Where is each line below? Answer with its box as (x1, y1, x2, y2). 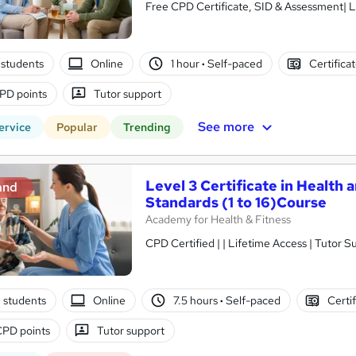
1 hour (170, 56, 202, 71)
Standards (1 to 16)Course (145, 193, 327, 212)
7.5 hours (172, 292, 220, 308)
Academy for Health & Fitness (145, 212, 291, 227)
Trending (123, 120, 171, 135)
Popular (56, 120, 98, 135)
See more (197, 118, 254, 135)
